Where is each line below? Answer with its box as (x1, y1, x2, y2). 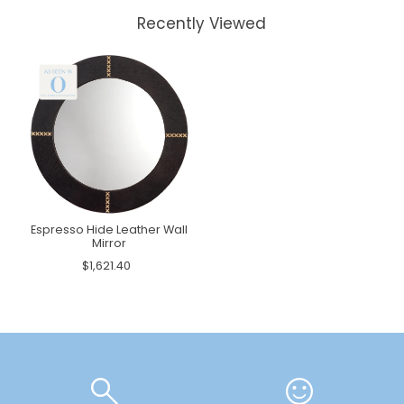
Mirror (91, 235, 126, 252)
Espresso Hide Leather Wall (30, 222, 188, 238)
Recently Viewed (137, 13, 267, 35)
